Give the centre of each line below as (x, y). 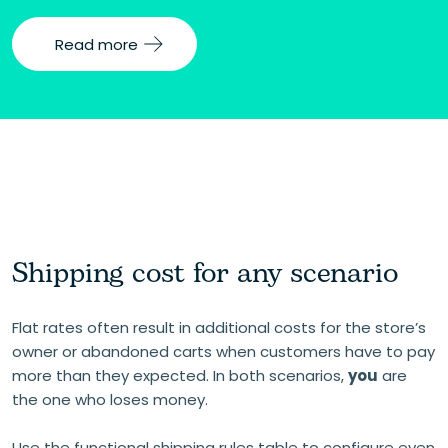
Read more (96, 44)
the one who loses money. (110, 399)
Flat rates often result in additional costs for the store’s (219, 327)
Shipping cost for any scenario (205, 273)
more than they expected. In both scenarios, (180, 375)
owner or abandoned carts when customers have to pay (223, 351)
